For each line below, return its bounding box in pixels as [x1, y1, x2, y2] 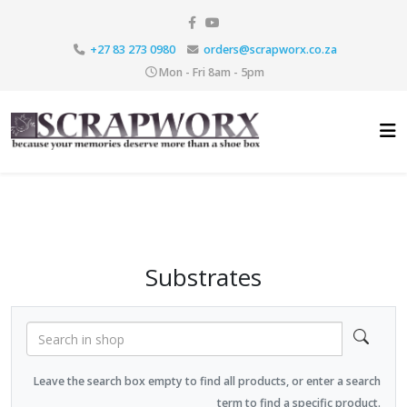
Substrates [145, 261, 262, 293]
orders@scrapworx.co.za [203, 42, 337, 57]
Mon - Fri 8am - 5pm [159, 65, 264, 80]
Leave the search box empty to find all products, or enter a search [34, 373, 381, 389]
